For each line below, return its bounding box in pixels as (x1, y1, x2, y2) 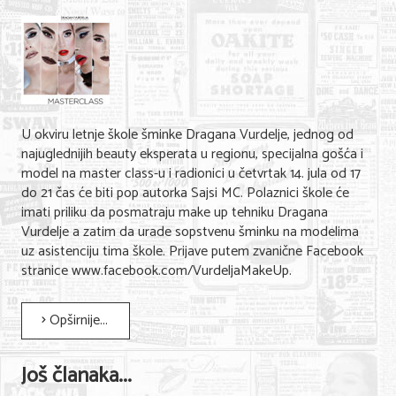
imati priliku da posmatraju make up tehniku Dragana (21, 201, 328, 225)
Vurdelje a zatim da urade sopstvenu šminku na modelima (21, 220, 359, 244)
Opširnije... (46, 308, 108, 332)
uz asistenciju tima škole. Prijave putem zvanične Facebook (21, 240, 363, 263)
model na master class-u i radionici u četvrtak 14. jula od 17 (21, 162, 361, 186)
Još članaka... (21, 359, 132, 393)
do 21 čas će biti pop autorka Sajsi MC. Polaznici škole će (21, 181, 349, 205)
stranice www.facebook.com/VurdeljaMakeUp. (21, 259, 292, 283)
